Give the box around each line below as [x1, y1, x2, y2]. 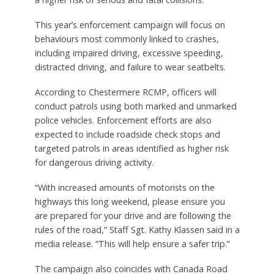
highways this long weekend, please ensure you [34, 195, 225, 207]
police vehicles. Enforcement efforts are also [34, 114, 212, 126]
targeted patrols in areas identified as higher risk [34, 142, 229, 154]
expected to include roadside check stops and [34, 128, 220, 140]
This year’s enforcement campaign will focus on [34, 19, 225, 31]
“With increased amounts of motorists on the [34, 181, 215, 193]
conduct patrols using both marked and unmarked [34, 100, 237, 112]
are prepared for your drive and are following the [34, 209, 231, 221]
